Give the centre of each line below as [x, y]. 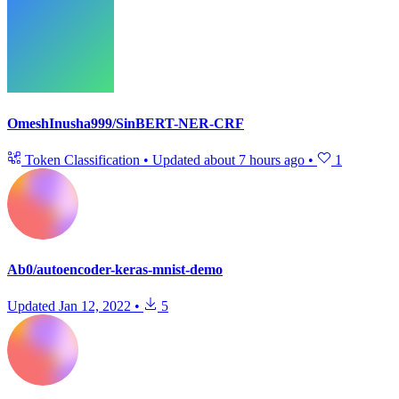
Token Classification [82, 159]
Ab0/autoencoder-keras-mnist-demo [115, 270]
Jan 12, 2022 [95, 306]
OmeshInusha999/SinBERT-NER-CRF [126, 123]
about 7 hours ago [254, 159]
